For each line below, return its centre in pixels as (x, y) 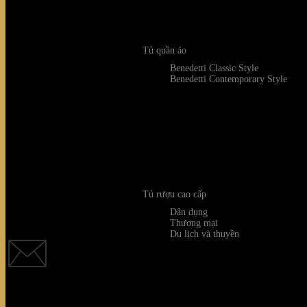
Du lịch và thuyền (205, 234)
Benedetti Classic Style (214, 68)
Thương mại (194, 223)
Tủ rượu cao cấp (174, 194)
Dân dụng (189, 212)
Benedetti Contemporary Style (229, 79)
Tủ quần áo (164, 50)
